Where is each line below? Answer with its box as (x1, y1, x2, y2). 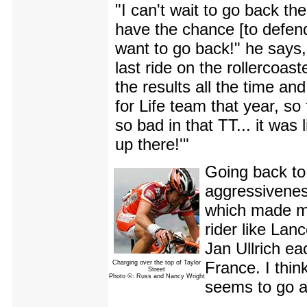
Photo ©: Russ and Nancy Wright (108, 273, 205, 280)
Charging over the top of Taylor (112, 259, 201, 267)
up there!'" (115, 135, 189, 154)
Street (148, 266, 165, 273)
